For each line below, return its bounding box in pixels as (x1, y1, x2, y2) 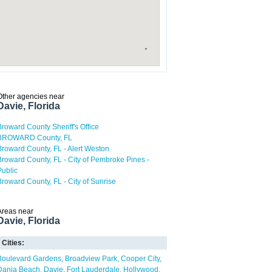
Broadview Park (65, 254, 117, 263)
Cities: (2, 239, 24, 247)
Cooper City (121, 254, 160, 263)
